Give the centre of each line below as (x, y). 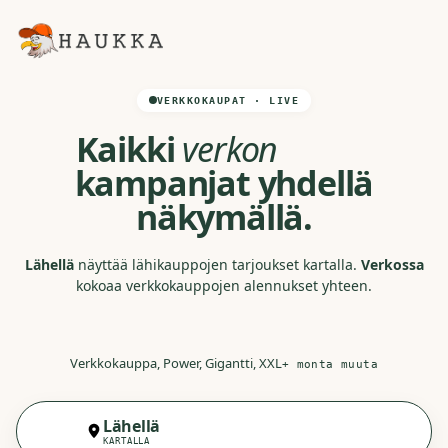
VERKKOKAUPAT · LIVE (228, 100)
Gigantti (228, 362)
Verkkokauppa (113, 362)
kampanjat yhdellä (224, 182)
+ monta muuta (330, 364)
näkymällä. (223, 216)
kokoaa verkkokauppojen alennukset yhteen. (224, 285)
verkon (230, 148)
